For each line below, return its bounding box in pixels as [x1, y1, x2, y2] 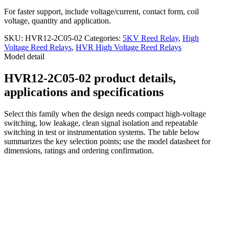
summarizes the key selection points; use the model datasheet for [4, 136, 211, 146]
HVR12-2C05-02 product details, [4, 71, 176, 85]
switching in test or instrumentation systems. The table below [4, 127, 200, 136]
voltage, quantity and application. [4, 16, 111, 25]
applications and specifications [4, 85, 164, 99]
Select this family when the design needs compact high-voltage [4, 109, 206, 118]
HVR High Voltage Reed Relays [76, 42, 181, 52]
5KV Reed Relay [123, 33, 178, 42]
